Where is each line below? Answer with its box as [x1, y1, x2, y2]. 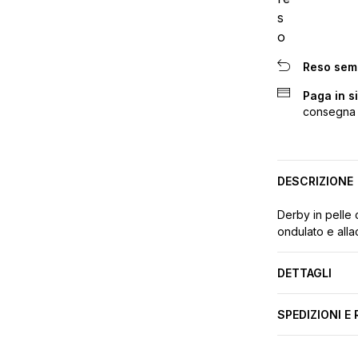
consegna [302, 105, 356, 119]
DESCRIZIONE [276, 174, 353, 189]
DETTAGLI [276, 266, 332, 280]
